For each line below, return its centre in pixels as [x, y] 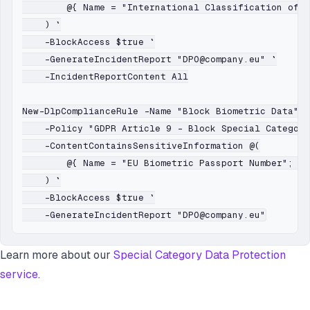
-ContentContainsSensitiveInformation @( [141, 146]
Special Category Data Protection [200, 255]
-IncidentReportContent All [105, 77]
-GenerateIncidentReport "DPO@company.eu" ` [149, 60]
